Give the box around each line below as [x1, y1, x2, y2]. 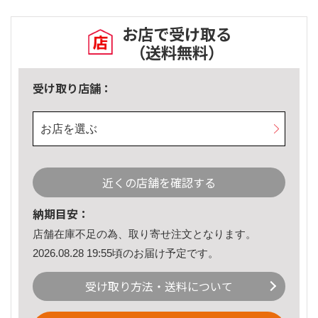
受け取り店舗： [33, 79, 112, 97]
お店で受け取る [122, 22, 231, 45]
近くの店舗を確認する [102, 174, 216, 192]
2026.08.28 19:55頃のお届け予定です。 [33, 246, 219, 259]
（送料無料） [130, 40, 224, 64]
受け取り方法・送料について [85, 278, 233, 295]
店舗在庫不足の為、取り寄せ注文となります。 [33, 228, 256, 241]
